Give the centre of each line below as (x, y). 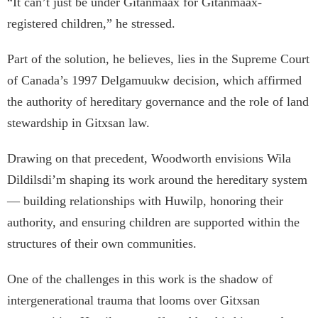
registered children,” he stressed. (93, 24)
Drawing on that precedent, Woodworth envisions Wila (149, 159)
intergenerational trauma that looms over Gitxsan (133, 301)
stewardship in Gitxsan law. (80, 123)
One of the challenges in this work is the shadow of (140, 279)
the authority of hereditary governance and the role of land (158, 102)
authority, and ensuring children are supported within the (153, 223)
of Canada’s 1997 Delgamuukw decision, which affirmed (154, 81)
